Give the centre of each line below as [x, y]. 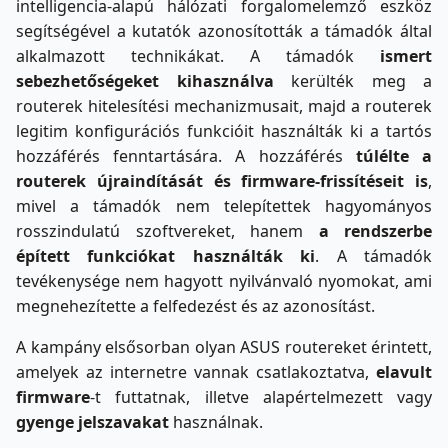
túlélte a [394, 156]
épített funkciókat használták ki [166, 256]
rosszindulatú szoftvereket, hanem [167, 231]
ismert [406, 56]
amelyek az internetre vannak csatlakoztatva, [196, 372]
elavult [404, 372]
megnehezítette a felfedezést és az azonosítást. [195, 306]
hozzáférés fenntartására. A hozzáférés [186, 156]
